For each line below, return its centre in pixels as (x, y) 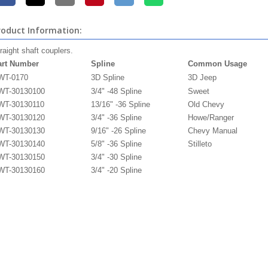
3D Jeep (202, 77)
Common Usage (217, 64)
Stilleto (200, 144)
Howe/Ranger (211, 118)
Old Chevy (206, 104)
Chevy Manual (212, 131)
